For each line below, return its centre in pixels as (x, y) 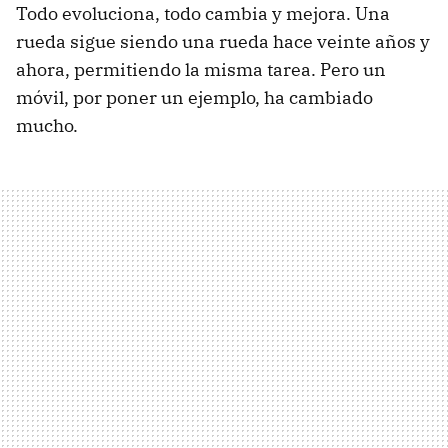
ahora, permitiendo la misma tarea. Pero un (201, 69)
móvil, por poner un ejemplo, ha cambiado (194, 97)
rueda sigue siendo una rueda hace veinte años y (223, 41)
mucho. (47, 125)
